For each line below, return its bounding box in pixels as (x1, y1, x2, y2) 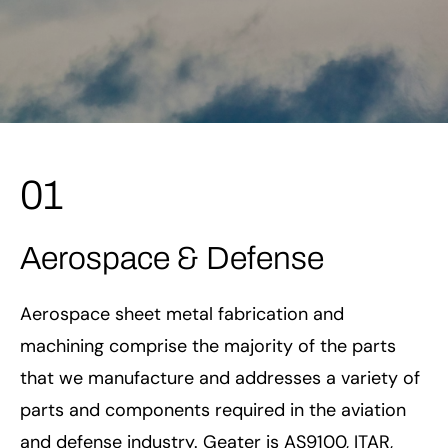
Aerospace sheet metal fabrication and (20, 301, 344, 326)
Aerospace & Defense (20, 240, 324, 276)
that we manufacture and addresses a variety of (20, 365, 420, 390)
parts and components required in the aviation (20, 397, 406, 422)
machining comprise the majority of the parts (20, 333, 396, 358)
